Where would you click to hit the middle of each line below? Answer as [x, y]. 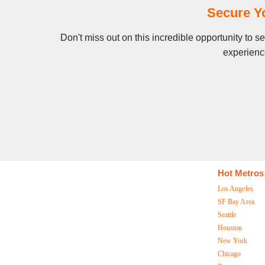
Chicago [229, 254]
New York [232, 241]
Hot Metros [240, 173]
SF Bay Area [236, 202]
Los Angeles [235, 189]
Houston [230, 228]
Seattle [227, 215]
